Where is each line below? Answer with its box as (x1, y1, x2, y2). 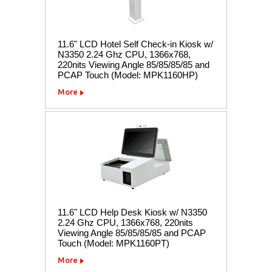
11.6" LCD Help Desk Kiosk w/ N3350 (58, 206, 207, 217)
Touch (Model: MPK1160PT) (58, 237, 169, 248)
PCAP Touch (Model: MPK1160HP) (58, 69, 198, 80)
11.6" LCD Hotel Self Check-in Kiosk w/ (58, 38, 213, 49)
